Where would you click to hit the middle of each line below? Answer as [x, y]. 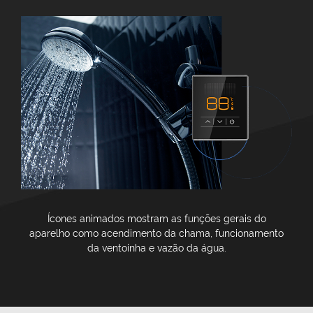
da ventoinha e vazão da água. [156, 247]
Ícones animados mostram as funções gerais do [156, 217]
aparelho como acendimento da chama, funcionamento [156, 232]
